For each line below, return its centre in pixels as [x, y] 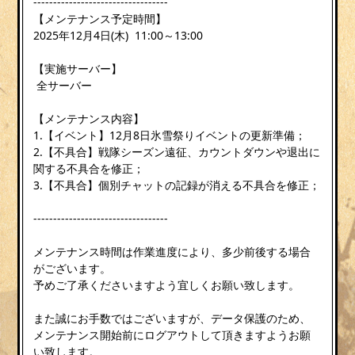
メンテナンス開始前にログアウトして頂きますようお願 [172, 334]
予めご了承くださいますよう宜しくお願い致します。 [167, 284]
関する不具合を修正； [89, 168]
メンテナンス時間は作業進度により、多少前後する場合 [172, 251]
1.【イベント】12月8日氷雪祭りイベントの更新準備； [170, 135]
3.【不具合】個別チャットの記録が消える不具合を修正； [177, 185]
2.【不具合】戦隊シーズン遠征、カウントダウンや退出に [177, 151]
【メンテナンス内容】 [89, 118]
